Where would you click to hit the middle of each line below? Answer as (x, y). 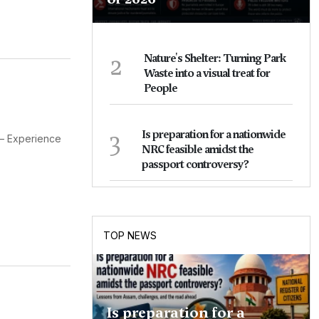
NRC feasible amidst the (197, 150)
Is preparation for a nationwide (213, 135)
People (160, 89)
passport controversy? (195, 165)
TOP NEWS (130, 236)
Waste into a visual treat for (206, 74)
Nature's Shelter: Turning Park (214, 59)
